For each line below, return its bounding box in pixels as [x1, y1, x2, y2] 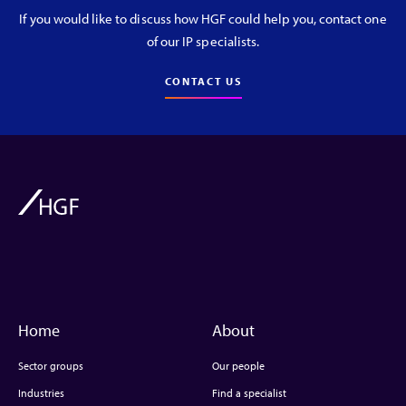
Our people [212, 359, 265, 373]
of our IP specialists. [146, 33, 260, 51]
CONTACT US [164, 74, 242, 89]
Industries [18, 386, 64, 401]
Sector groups [18, 359, 83, 373]
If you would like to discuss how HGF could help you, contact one [19, 10, 387, 28]
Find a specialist [212, 386, 286, 401]
